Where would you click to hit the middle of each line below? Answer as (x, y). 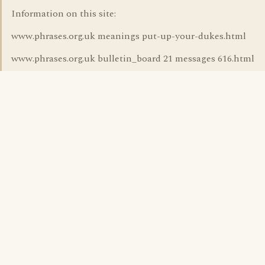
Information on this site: (64, 14)
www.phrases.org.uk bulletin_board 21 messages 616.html (133, 59)
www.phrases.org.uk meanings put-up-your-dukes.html (129, 36)
